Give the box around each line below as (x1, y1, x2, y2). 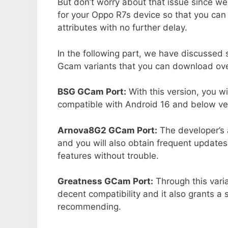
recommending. (58, 202, 121, 212)
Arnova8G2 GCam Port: (58, 125, 157, 135)
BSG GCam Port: (58, 87, 126, 97)
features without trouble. (58, 150, 159, 161)
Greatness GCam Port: (58, 176, 153, 187)
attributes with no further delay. (58, 22, 187, 33)
